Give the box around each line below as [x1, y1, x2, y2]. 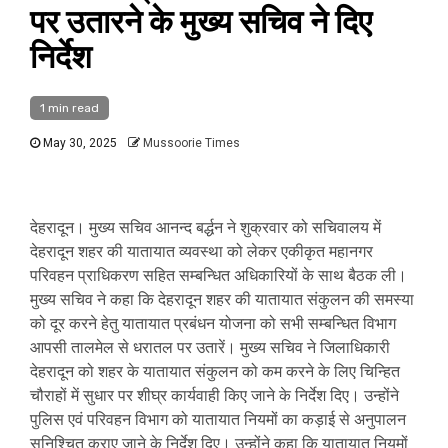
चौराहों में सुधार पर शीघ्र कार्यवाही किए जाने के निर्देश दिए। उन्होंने [30, 385, 399, 405]
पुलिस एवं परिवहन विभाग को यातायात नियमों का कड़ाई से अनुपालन [30, 409, 406, 429]
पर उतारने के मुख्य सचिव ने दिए [30, 2, 372, 41]
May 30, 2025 [40, 135, 117, 150]
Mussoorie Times [143, 135, 240, 150]
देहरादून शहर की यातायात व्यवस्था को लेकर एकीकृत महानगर [30, 241, 373, 261]
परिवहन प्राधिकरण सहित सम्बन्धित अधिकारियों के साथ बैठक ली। [30, 265, 407, 285]
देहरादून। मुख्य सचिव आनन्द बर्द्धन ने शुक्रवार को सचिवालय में [30, 217, 381, 237]
